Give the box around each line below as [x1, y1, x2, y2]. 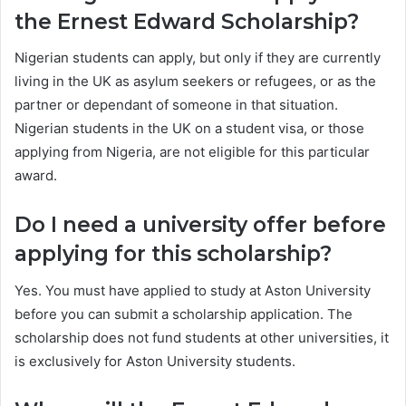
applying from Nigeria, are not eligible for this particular [14, 143, 370, 161]
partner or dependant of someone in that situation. [14, 96, 338, 114]
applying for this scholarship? [14, 241, 332, 267]
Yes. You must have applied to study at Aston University [14, 281, 371, 299]
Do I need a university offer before [14, 212, 386, 238]
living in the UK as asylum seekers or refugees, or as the [14, 72, 376, 91]
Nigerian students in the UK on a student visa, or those [14, 120, 364, 138]
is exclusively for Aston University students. [14, 352, 295, 370]
